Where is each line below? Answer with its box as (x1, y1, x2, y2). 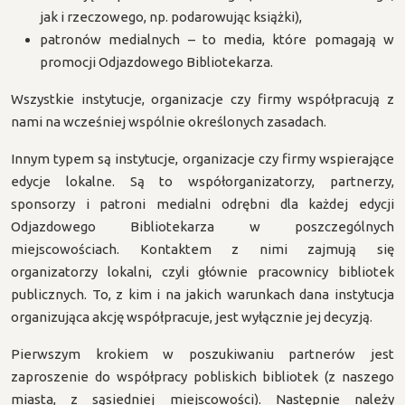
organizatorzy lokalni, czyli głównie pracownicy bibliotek (11, 264, 394, 279)
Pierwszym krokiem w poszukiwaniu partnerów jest (11, 346, 394, 362)
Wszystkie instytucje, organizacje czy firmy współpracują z (11, 91, 394, 107)
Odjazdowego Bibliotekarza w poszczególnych (11, 219, 394, 234)
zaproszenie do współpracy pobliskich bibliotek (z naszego (11, 369, 394, 384)
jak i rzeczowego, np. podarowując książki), (40, 9, 302, 24)
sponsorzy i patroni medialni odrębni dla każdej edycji (11, 196, 394, 212)
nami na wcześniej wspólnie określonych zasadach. (11, 114, 326, 129)
